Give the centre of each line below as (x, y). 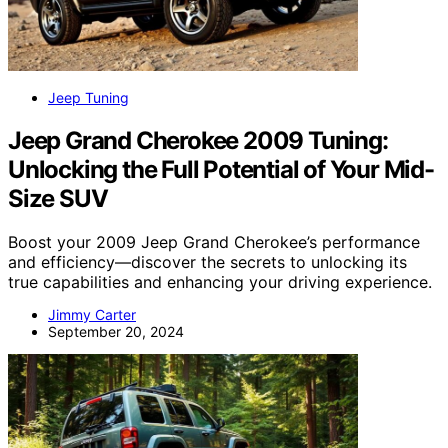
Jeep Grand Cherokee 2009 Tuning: (198, 140)
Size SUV (58, 198)
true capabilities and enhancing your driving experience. (220, 282)
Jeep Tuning (88, 97)
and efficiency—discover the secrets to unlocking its (207, 262)
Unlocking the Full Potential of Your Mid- (221, 169)
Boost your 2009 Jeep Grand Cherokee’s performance (214, 242)
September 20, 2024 (116, 332)
